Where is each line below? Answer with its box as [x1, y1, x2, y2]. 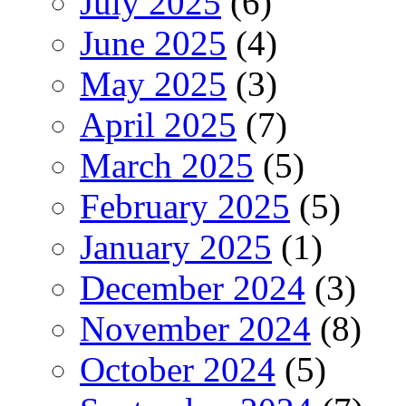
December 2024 [80, 267, 305, 307]
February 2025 [80, 186, 290, 226]
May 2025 [80, 63, 227, 103]
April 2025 [80, 104, 237, 144]
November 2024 [80, 308, 311, 348]
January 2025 [80, 227, 272, 266]
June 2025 [80, 23, 227, 63]
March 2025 [80, 145, 254, 185]
